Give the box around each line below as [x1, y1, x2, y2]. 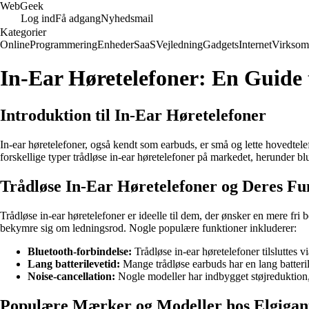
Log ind [21, 12, 55, 24]
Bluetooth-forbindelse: [28, 245, 132, 257]
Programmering [30, 39, 97, 50]
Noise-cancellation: [28, 270, 115, 282]
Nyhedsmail [101, 12, 153, 24]
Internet [239, 39, 272, 50]
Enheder [97, 39, 134, 50]
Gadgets [203, 39, 239, 50]
